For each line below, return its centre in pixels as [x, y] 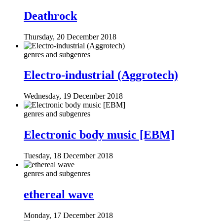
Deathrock [50, 16]
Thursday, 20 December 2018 [70, 37]
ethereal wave [59, 195]
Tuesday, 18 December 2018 [68, 156]
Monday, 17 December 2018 [68, 215]
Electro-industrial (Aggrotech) [101, 75]
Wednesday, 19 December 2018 [73, 96]
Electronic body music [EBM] [99, 135]
